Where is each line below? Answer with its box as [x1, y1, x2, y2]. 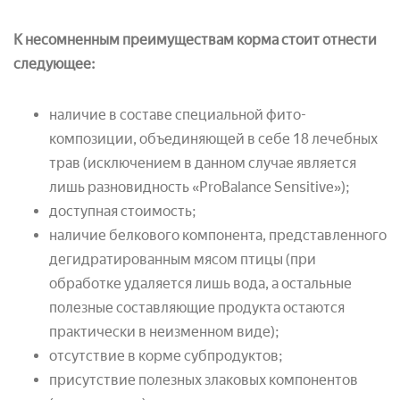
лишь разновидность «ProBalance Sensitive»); [49, 178, 350, 196]
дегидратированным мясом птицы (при [49, 250, 316, 268]
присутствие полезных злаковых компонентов [49, 371, 358, 388]
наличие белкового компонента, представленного [49, 226, 387, 244]
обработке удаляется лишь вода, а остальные [49, 274, 352, 292]
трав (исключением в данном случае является [49, 154, 356, 171]
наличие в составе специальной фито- [49, 105, 306, 123]
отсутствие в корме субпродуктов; [49, 346, 283, 364]
